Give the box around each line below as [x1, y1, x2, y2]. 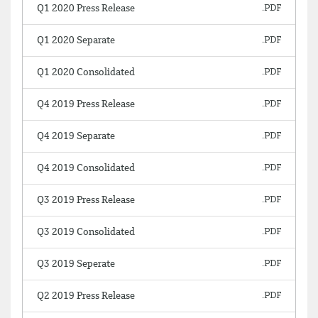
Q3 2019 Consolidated [37, 227, 135, 237]
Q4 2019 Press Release [37, 99, 135, 109]
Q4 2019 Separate [37, 131, 115, 141]
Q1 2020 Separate [37, 35, 115, 45]
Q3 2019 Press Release [37, 195, 135, 205]
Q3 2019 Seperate [37, 259, 115, 269]
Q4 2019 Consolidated [37, 163, 135, 173]
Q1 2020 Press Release [37, 4, 135, 13]
